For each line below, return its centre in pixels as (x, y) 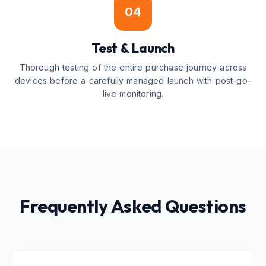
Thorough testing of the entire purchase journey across (133, 67)
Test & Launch (133, 48)
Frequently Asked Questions (133, 206)
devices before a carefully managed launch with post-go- (133, 80)
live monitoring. (133, 94)
